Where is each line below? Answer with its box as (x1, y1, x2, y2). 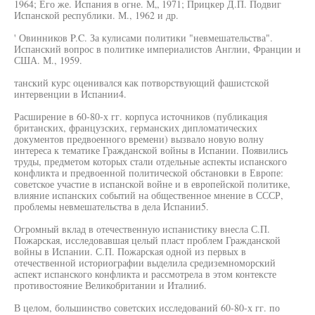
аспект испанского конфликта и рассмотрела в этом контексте (14, 267, 276, 281)
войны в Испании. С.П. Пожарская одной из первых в (14, 245, 246, 258)
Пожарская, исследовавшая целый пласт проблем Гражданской (14, 233, 281, 247)
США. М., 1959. (14, 53, 82, 67)
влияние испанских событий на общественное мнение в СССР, (14, 188, 283, 202)
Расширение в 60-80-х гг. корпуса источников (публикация (14, 110, 267, 123)
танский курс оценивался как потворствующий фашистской (14, 76, 269, 89)
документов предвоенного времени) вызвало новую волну (14, 132, 264, 146)
